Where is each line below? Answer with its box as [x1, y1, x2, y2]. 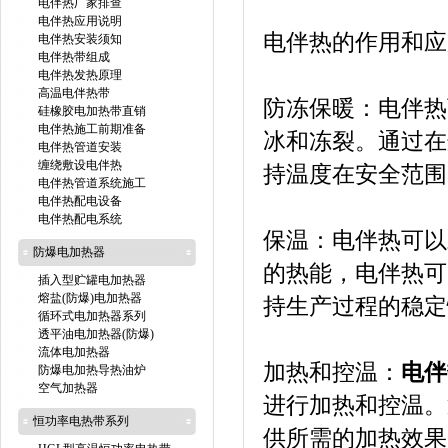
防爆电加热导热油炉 [38, 363, 146, 377]
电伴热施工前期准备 [38, 122, 146, 136]
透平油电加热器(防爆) [38, 327, 154, 341]
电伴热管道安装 [38, 140, 122, 154]
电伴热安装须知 [38, 32, 122, 46]
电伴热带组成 [38, 50, 110, 64]
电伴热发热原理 [38, 68, 122, 82]
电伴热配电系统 [38, 212, 122, 226]
